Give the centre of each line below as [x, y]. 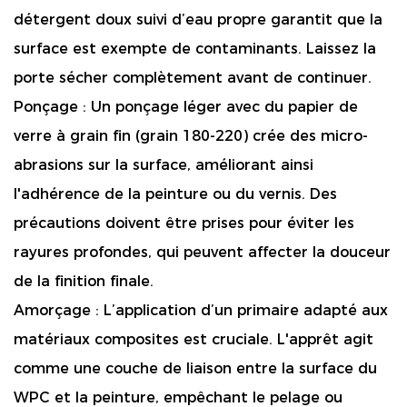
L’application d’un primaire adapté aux [246, 310]
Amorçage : [59, 310]
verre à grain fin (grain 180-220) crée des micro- [191, 136]
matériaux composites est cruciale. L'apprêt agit [194, 339]
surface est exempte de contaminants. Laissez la [195, 49]
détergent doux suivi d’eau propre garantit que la [198, 20]
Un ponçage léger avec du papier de [224, 107]
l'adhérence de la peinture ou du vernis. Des [175, 194]
